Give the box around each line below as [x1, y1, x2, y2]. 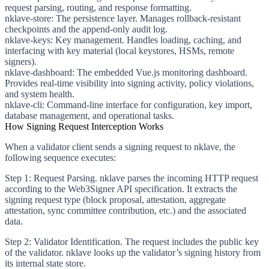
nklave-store [5, 13, 51, 23]
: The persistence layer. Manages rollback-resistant [51, 13, 241, 23]
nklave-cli [5, 99, 42, 110]
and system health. [5, 88, 74, 99]
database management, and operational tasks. [5, 110, 174, 121]
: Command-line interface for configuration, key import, [42, 99, 252, 110]
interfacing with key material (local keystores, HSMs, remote [5, 45, 234, 56]
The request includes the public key [122, 236, 259, 247]
